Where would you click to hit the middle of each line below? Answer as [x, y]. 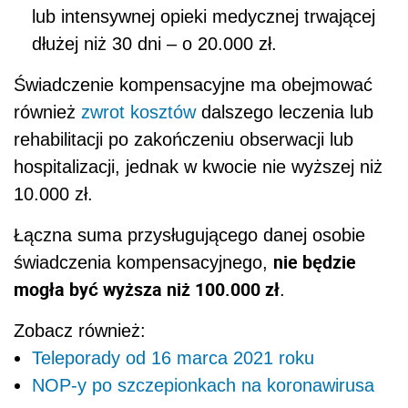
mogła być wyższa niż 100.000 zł [147, 290]
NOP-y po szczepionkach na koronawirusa [203, 386]
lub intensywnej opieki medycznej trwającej [204, 17]
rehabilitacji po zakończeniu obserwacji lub [184, 140]
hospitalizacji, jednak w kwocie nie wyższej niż [198, 167]
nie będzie [315, 262]
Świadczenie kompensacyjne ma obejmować [193, 85]
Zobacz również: [80, 331]
